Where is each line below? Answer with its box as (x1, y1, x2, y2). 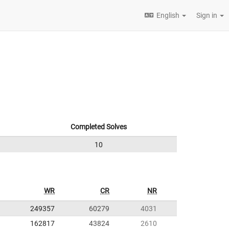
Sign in (196, 11, 219, 19)
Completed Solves (70, 123, 127, 131)
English (156, 11, 179, 19)
